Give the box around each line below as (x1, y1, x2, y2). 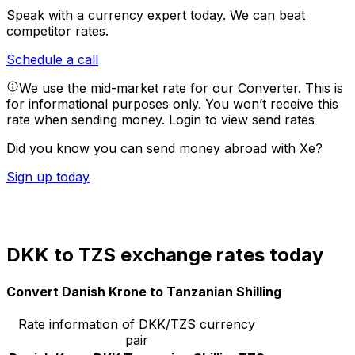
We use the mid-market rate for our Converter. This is (19, 80, 343, 97)
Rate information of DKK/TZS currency (18, 315, 255, 332)
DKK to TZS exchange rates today (6, 243, 323, 267)
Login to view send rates (169, 112, 315, 128)
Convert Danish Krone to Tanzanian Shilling (6, 283, 281, 300)
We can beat (230, 7, 305, 24)
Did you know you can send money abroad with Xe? (6, 140, 323, 157)
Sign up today (6, 169, 90, 185)
